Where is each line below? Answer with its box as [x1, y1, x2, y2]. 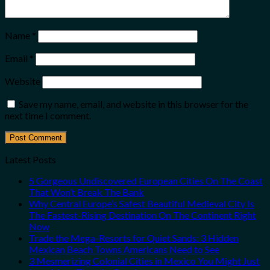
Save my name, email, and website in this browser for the [19, 98, 248, 110]
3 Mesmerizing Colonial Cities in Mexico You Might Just [29, 255, 260, 267]
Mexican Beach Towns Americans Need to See [29, 243, 219, 256]
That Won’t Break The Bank [29, 186, 144, 198]
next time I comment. [5, 110, 91, 122]
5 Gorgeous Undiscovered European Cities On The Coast [29, 175, 263, 187]
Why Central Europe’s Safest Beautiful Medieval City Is [29, 198, 254, 210]
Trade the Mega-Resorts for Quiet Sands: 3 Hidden [29, 232, 239, 244]
